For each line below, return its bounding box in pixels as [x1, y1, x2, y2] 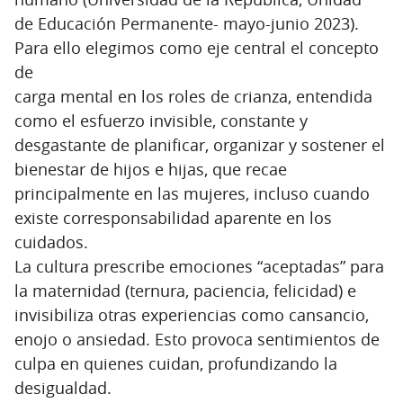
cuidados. [14, 230, 88, 253]
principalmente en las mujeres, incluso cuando [14, 182, 370, 204]
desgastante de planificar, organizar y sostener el [14, 133, 385, 156]
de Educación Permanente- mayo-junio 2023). [14, 12, 359, 34]
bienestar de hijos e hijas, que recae [14, 157, 287, 180]
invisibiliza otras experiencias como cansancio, [14, 303, 369, 326]
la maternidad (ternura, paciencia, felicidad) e [14, 279, 356, 301]
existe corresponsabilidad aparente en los [14, 206, 332, 228]
